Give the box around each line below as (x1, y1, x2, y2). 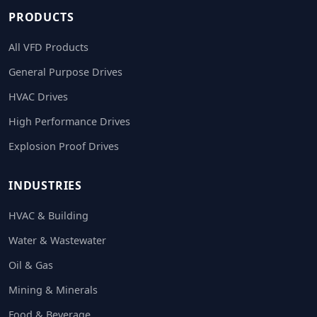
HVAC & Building (8, 209, 88, 222)
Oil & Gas (8, 258, 53, 272)
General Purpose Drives (8, 65, 122, 79)
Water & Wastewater (8, 234, 106, 247)
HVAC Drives (8, 90, 68, 103)
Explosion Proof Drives (8, 139, 119, 153)
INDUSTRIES (8, 178, 82, 193)
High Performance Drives (8, 115, 130, 128)
